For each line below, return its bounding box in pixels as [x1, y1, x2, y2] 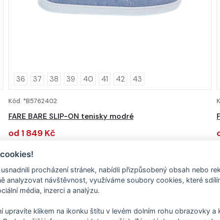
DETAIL [97, 98, 123, 107]
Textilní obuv [18, 163, 61, 173]
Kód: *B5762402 [8, 97, 57, 106]
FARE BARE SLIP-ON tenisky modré [8, 111, 134, 122]
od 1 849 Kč [8, 127, 55, 139]
